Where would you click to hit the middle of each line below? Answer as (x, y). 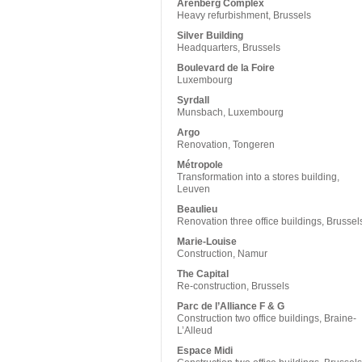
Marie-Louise (207, 242)
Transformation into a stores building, (258, 177)
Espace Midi (205, 351)
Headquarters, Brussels (229, 48)
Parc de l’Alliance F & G (231, 306)
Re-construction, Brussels (233, 286)
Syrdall (193, 100)
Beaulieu (197, 209)
